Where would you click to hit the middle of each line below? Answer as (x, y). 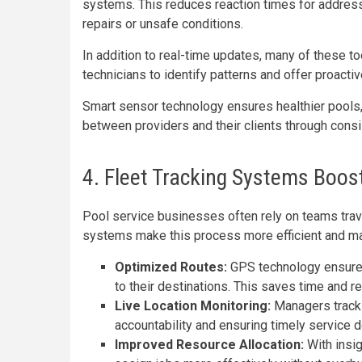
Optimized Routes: (171, 267)
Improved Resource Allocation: (209, 345)
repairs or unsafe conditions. (163, 24)
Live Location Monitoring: (193, 306)
